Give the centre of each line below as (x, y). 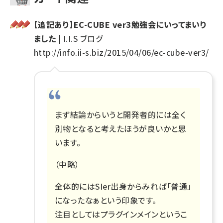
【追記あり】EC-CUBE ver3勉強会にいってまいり (120, 24)
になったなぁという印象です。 (106, 200)
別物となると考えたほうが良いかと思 (121, 128)
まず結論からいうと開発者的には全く (120, 114)
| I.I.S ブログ (79, 38)
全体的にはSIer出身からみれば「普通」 (123, 186)
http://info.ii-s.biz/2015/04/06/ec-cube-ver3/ (121, 52)
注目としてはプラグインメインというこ (121, 214)
